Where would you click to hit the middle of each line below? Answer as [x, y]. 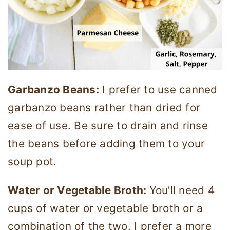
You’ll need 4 [182, 190]
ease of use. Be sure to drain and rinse [108, 125]
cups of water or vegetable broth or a [106, 208]
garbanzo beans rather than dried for [104, 107]
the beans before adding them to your [106, 143]
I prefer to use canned [158, 89]
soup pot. [32, 161]
